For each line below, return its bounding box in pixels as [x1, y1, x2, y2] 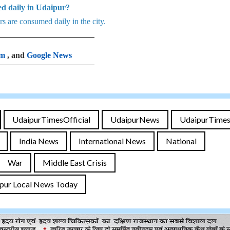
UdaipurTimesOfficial [12, 114, 90, 124]
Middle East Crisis [43, 158, 107, 167]
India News [19, 136, 59, 146]
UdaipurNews [110, 114, 160, 124]
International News [79, 136, 146, 146]
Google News [27, 51, 72, 60]
